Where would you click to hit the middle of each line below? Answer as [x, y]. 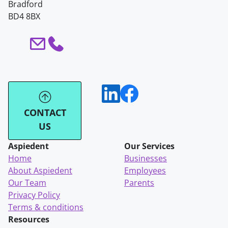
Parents [139, 183]
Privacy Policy [34, 195]
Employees [145, 171]
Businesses [146, 159]
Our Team [27, 183]
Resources [29, 220]
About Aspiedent [40, 171]
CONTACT [45, 113]
